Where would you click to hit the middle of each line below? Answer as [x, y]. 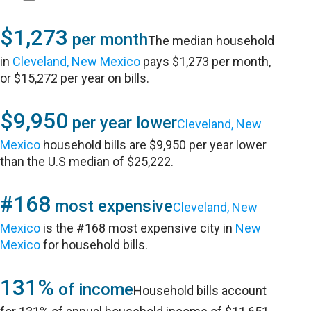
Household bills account [200, 291]
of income [94, 289]
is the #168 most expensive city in [138, 228]
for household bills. [94, 245]
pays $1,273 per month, [206, 61]
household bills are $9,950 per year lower [154, 145]
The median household [211, 41]
